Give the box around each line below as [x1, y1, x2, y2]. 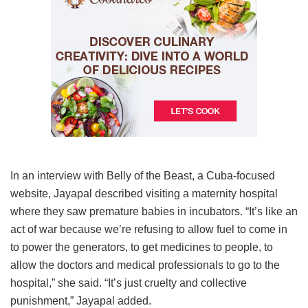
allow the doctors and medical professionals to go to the [10, 258, 280, 271]
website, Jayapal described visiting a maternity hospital [10, 187, 278, 199]
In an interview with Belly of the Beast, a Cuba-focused [10, 169, 275, 181]
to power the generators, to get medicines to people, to [10, 241, 273, 253]
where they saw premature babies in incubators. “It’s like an [10, 205, 298, 217]
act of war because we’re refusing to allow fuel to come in [10, 223, 287, 235]
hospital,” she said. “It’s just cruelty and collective [10, 276, 247, 289]
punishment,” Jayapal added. [10, 294, 151, 307]
